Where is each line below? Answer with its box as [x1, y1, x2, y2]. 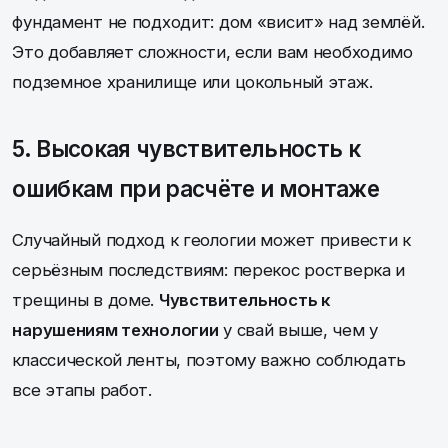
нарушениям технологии [12, 319, 219, 340]
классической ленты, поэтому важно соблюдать [12, 349, 407, 370]
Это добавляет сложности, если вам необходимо [12, 41, 413, 62]
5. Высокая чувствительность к [12, 134, 360, 162]
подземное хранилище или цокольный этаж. [12, 71, 373, 92]
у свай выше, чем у [218, 319, 378, 340]
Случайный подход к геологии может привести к [12, 229, 411, 250]
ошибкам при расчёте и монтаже [12, 174, 379, 202]
